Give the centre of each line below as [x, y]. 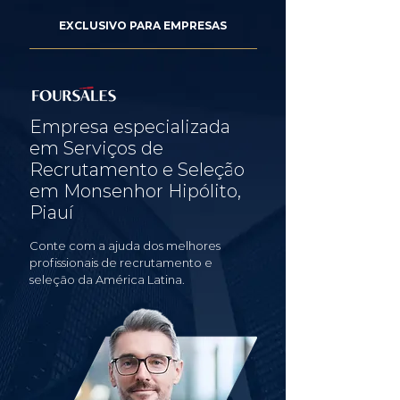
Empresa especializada [130, 127]
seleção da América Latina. [107, 279]
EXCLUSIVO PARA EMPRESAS [143, 25]
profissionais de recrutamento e [121, 262]
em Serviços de [96, 148]
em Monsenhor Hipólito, [135, 191]
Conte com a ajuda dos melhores [125, 246]
